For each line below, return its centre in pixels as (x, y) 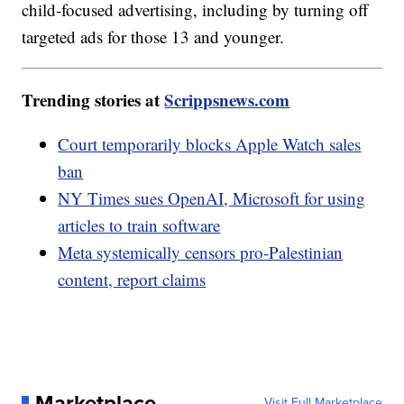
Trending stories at (93, 100)
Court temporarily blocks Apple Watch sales (210, 144)
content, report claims (132, 280)
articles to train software (139, 225)
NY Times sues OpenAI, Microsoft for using (212, 198)
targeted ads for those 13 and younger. (153, 37)
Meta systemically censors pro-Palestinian (201, 252)
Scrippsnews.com (227, 100)
